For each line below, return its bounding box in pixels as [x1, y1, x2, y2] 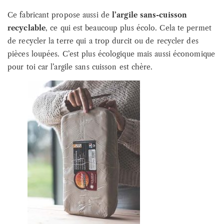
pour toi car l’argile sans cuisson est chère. [7, 62, 153, 71]
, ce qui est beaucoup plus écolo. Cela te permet [45, 23, 211, 32]
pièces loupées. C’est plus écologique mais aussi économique [7, 49, 215, 58]
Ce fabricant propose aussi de [7, 10, 112, 19]
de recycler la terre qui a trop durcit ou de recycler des [7, 36, 198, 45]
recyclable [7, 23, 45, 32]
